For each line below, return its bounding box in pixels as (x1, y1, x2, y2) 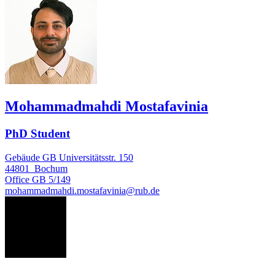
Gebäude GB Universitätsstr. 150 (5, 152, 133, 163)
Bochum (34, 163, 68, 174)
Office (5, 174, 29, 185)
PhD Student (5, 127, 70, 141)
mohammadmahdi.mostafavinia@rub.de (5, 185, 160, 196)
